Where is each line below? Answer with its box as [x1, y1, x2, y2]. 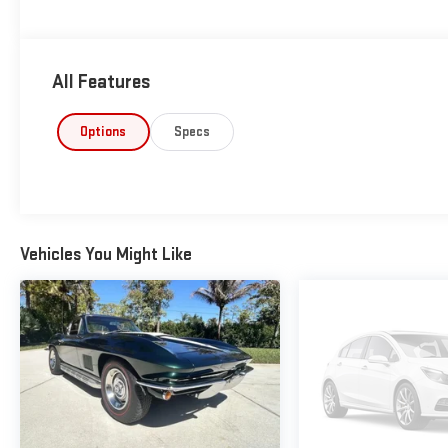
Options [80, 123, 127, 140]
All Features [52, 70, 151, 95]
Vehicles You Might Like [20, 244, 192, 266]
